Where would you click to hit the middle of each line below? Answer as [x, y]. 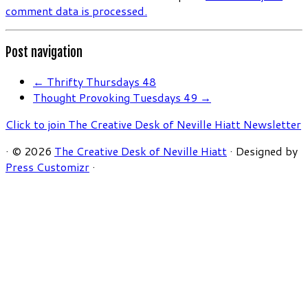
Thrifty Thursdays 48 [100, 81]
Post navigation [44, 53]
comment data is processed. [76, 11]
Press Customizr [47, 166]
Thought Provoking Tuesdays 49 [117, 97]
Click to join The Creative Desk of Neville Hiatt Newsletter [153, 124]
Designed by [267, 151]
